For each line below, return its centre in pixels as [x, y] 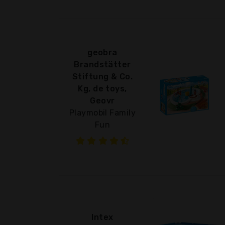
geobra [102, 52]
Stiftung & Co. [102, 76]
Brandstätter [102, 64]
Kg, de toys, [102, 88]
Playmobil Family [102, 113]
